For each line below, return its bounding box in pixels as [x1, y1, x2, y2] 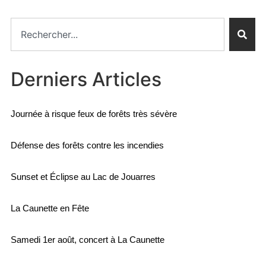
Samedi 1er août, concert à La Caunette [10, 234, 164, 245]
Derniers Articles [10, 68, 161, 91]
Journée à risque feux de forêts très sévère [10, 108, 177, 119]
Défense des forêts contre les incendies [10, 140, 164, 150]
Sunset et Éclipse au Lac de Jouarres [10, 171, 156, 182]
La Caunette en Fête [10, 202, 89, 213]
